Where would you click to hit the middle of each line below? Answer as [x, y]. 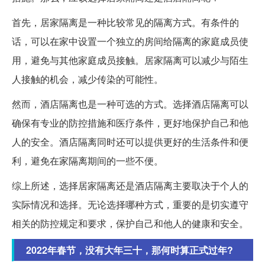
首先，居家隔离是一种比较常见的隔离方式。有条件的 [125, 22]
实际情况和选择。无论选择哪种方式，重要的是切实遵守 [130, 205]
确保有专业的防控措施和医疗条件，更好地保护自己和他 [130, 123]
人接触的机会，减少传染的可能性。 [88, 79]
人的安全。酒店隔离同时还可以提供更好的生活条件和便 [130, 142]
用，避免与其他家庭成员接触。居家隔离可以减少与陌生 [130, 60]
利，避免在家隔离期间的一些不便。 [88, 161]
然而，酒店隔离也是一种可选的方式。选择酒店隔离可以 [130, 104]
